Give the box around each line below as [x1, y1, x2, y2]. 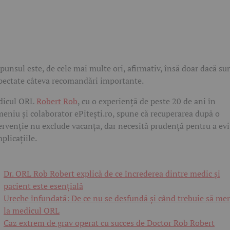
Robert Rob [36, 95, 78, 107]
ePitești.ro [74, 108, 112, 120]
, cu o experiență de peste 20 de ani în [78, 95, 216, 107]
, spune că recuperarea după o [112, 108, 220, 120]
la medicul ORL [4, 205, 60, 217]
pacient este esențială [4, 180, 83, 192]
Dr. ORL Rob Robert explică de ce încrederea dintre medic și [4, 168, 220, 180]
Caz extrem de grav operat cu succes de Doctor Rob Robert [4, 217, 215, 229]
